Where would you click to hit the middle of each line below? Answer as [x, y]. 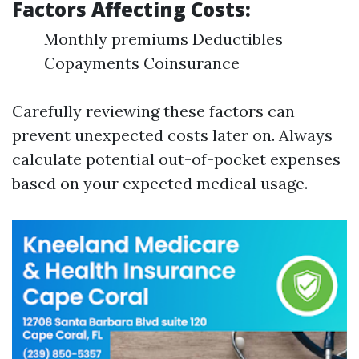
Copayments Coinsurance [142, 63]
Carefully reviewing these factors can [153, 111]
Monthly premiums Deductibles [163, 39]
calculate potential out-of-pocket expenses [176, 159]
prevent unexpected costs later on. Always [172, 135]
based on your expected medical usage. [160, 183]
